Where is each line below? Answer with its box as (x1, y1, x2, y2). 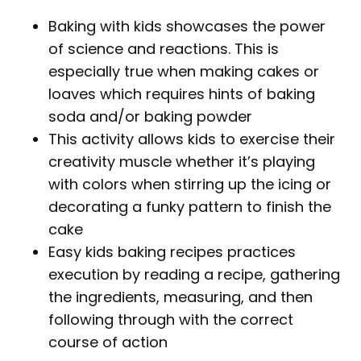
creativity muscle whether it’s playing (48, 151, 315, 172)
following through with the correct (48, 309, 293, 330)
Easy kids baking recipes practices (48, 241, 296, 262)
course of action (48, 331, 168, 352)
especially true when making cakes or (48, 60, 319, 81)
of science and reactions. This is (48, 38, 279, 59)
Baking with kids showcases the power (48, 15, 326, 36)
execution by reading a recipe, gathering (48, 263, 340, 284)
